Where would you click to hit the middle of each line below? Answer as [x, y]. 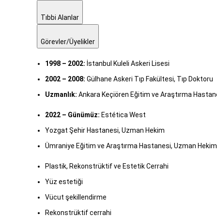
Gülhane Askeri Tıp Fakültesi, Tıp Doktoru [149, 79]
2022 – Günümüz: [72, 115]
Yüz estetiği [64, 182]
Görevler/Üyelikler [68, 42]
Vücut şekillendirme [76, 197]
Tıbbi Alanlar [60, 18]
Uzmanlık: [61, 95]
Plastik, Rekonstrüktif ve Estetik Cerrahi [107, 166]
